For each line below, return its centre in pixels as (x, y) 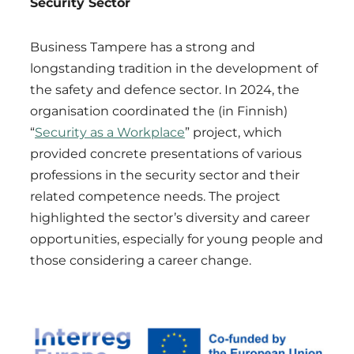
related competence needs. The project (155, 197)
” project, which (233, 133)
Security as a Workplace (110, 133)
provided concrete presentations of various (166, 154)
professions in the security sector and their (165, 175)
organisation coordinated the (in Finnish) (159, 111)
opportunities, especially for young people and (177, 239)
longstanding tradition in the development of (174, 69)
